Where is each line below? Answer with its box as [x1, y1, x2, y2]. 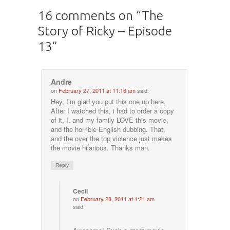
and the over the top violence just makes [51, 133, 172, 144]
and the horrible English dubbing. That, [51, 124, 166, 135]
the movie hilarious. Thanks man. [51, 143, 150, 153]
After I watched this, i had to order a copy [51, 106, 175, 116]
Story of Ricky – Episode [38, 23, 172, 38]
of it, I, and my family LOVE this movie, [51, 115, 169, 125]
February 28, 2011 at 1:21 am [81, 195, 155, 203]
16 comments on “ [38, 8, 142, 23]
